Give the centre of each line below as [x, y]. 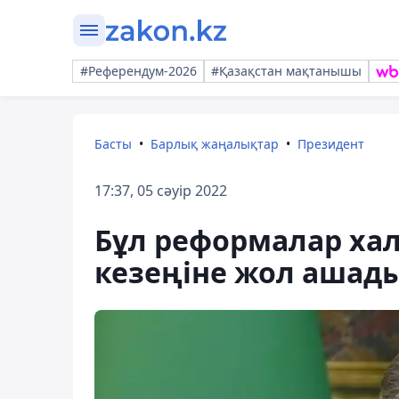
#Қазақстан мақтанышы [286, 71]
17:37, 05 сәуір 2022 [161, 191]
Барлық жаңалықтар [215, 144]
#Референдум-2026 [138, 71]
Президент [331, 144]
